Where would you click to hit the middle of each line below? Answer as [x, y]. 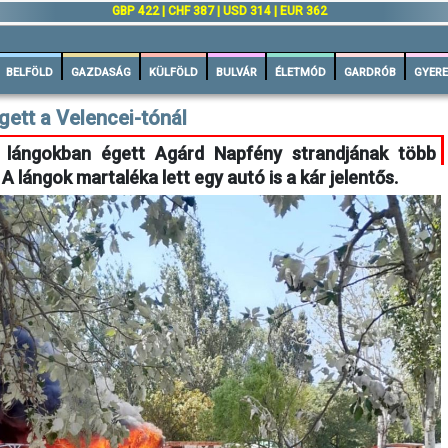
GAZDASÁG [101, 72]
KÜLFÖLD [173, 72]
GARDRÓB [370, 72]
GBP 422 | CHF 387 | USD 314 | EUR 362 [219, 11]
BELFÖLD [29, 72]
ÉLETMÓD [300, 72]
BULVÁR [236, 72]
